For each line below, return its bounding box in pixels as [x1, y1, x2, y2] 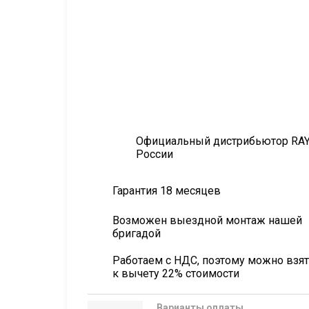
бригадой [112, 226, 161, 240]
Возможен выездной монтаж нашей [112, 213, 302, 227]
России [136, 147, 173, 161]
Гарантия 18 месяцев [112, 184, 221, 197]
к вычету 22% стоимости [112, 266, 239, 280]
